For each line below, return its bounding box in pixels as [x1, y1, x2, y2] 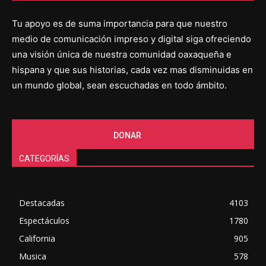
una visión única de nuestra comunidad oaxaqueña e [12, 49, 232, 61]
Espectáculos [19, 215, 69, 227]
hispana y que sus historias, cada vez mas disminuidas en [12, 64, 253, 76]
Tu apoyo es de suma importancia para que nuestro [12, 18, 227, 30]
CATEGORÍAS [19, 154, 69, 164]
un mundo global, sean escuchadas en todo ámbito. [12, 80, 227, 91]
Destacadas [19, 197, 65, 209]
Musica [19, 251, 46, 262]
